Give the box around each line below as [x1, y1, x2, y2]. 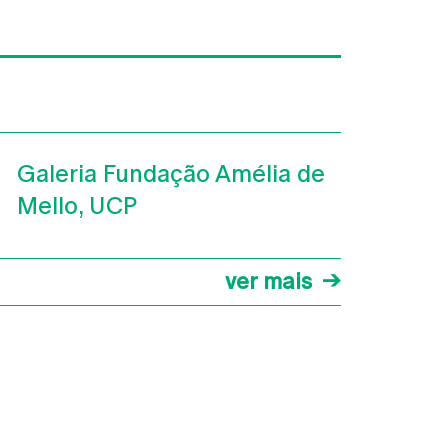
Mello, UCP [17, 192, 137, 219]
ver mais [225, 269, 312, 294]
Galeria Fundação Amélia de [17, 160, 325, 187]
